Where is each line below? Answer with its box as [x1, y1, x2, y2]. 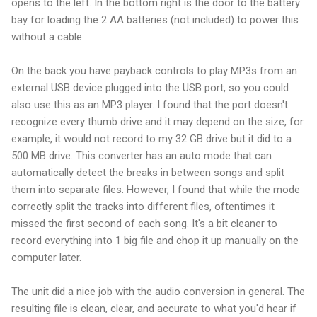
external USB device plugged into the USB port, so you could [11, 81, 289, 94]
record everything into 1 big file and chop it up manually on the [11, 234, 299, 247]
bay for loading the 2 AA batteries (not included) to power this [11, 13, 299, 26]
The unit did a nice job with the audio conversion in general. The [11, 284, 305, 298]
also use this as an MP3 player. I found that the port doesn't [11, 98, 288, 111]
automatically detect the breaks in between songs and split [11, 166, 284, 179]
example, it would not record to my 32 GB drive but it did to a [11, 132, 292, 145]
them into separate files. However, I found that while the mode [11, 183, 300, 196]
